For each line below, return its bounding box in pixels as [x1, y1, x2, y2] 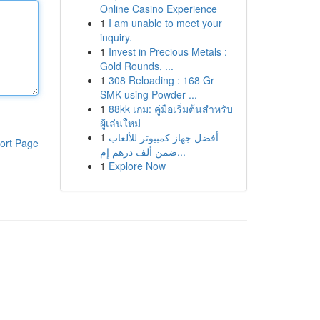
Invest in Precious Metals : [108, 44, 227, 59]
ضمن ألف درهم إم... [176, 144, 186, 159]
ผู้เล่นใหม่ [99, 116, 141, 130]
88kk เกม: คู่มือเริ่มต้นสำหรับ [108, 101, 233, 116]
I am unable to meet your [108, 16, 222, 30]
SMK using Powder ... [99, 87, 197, 101]
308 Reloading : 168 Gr [108, 73, 214, 87]
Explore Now [108, 159, 166, 173]
